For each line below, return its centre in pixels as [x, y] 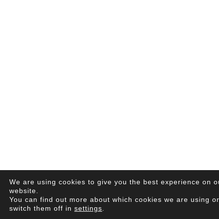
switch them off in [42, 208]
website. [24, 191]
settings [88, 208]
